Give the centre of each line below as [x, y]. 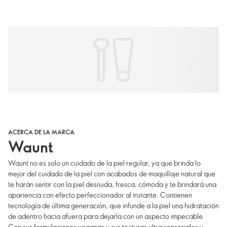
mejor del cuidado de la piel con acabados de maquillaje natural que [112, 173]
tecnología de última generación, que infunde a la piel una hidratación [113, 205]
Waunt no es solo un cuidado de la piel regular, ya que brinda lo [104, 163]
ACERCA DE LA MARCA [41, 131]
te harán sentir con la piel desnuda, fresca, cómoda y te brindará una [112, 184]
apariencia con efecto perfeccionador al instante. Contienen [100, 195]
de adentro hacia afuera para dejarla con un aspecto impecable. [106, 216]
